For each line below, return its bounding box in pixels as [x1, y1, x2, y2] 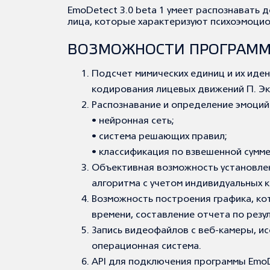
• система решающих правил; [92, 133, 227, 141]
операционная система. [92, 242, 201, 251]
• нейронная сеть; [92, 117, 174, 125]
